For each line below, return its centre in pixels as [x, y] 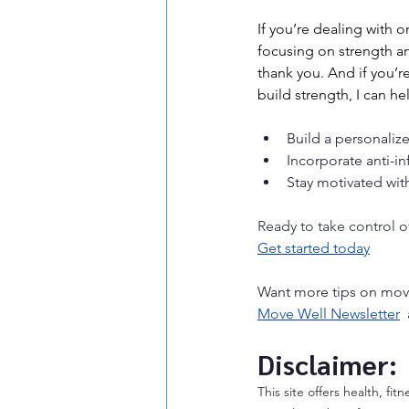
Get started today [314, 248]
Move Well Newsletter [329, 314]
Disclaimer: [327, 364]
